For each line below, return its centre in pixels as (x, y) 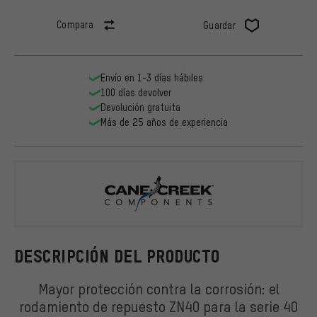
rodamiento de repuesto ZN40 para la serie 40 (158, 306)
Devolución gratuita (140, 108)
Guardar (219, 25)
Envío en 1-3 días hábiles (152, 78)
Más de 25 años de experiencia (164, 122)
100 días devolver (136, 93)
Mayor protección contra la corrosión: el (158, 288)
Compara (75, 25)
